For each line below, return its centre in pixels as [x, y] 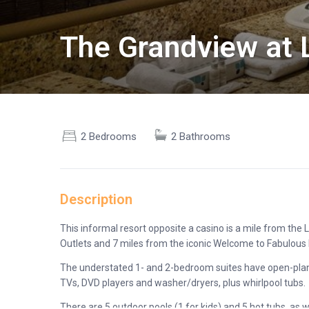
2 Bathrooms [201, 137]
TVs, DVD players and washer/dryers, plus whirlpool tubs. [183, 283]
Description [96, 199]
